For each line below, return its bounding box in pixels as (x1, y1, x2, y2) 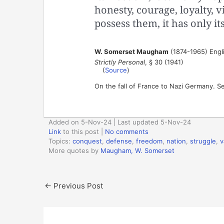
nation (166, 136, 186, 145)
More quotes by (48, 146, 100, 154)
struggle (190, 136, 216, 145)
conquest (72, 136, 102, 145)
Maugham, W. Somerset (100, 146, 174, 154)
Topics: (48, 136, 72, 145)
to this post (61, 127, 99, 135)
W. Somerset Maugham (94, 47, 168, 55)
